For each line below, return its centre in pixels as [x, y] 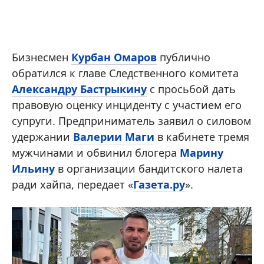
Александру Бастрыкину [79, 89]
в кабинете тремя [202, 136]
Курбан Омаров [114, 57]
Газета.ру [159, 184]
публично [184, 57]
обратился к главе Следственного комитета [125, 73]
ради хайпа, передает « [72, 184]
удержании [42, 136]
